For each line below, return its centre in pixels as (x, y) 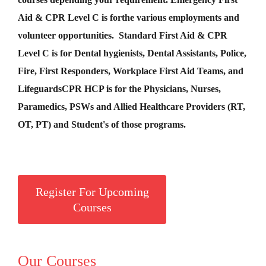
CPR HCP (84, 88)
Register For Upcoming (92, 191)
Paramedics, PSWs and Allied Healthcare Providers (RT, (132, 106)
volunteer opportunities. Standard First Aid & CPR (123, 35)
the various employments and (180, 17)
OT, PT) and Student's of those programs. (102, 124)
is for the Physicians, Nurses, (164, 88)
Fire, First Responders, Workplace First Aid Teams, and (131, 71)
